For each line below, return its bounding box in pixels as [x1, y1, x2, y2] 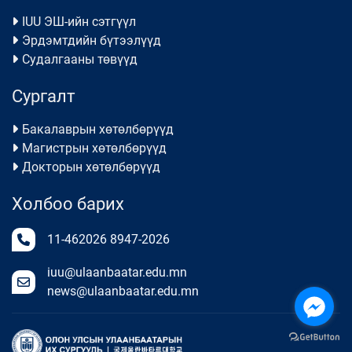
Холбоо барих [12, 194, 124, 214]
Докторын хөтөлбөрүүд [22, 159, 160, 174]
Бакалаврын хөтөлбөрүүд [22, 122, 174, 137]
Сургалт [12, 86, 75, 106]
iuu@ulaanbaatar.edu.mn [47, 265, 187, 280]
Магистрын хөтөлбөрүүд [22, 141, 167, 156]
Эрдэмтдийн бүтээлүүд [22, 33, 161, 48]
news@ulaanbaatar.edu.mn [47, 284, 199, 299]
